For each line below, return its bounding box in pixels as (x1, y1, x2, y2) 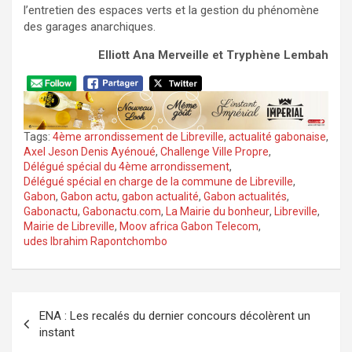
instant (39, 324, 75, 339)
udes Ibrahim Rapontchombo (24, 234, 167, 247)
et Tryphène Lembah (212, 47, 328, 62)
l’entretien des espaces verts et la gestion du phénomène (24, 2, 319, 17)
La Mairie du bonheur (166, 204, 269, 218)
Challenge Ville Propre (160, 145, 269, 158)
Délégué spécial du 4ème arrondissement (24, 159, 229, 173)
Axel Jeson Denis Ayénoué (24, 145, 156, 158)
